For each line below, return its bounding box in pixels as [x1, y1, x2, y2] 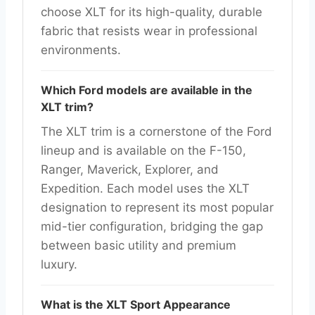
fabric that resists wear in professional [41, 23, 257, 38]
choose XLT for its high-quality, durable [41, 4, 262, 19]
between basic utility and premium [41, 238, 236, 252]
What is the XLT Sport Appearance [41, 297, 231, 311]
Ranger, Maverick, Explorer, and [41, 162, 219, 176]
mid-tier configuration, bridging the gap [41, 219, 263, 233]
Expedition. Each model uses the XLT [41, 181, 250, 195]
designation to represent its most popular [41, 200, 274, 214]
